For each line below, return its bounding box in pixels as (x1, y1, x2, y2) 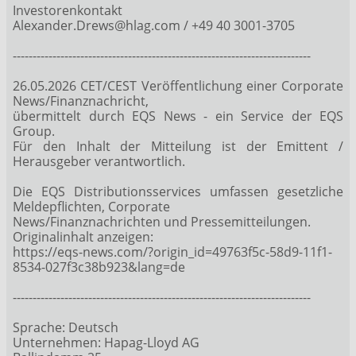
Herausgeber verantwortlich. (13, 152, 185, 170)
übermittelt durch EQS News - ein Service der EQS (13, 106, 343, 125)
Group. (13, 122, 55, 140)
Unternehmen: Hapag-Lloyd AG (13, 333, 199, 351)
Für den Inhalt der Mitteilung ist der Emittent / (13, 137, 343, 155)
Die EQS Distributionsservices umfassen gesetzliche (13, 182, 343, 200)
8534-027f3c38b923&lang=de (13, 257, 185, 276)
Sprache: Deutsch (13, 318, 118, 336)
